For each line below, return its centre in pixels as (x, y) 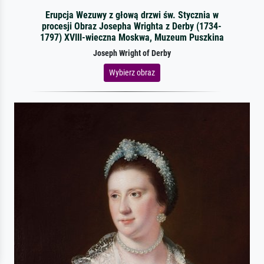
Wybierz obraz (132, 72)
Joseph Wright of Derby (132, 53)
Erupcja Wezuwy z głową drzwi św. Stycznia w (132, 15)
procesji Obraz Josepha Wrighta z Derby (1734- (132, 26)
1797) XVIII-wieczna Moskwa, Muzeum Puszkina (132, 37)
